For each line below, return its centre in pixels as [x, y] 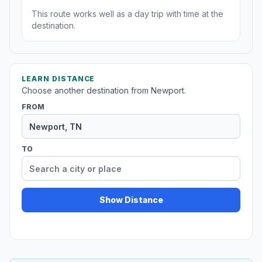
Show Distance [131, 200]
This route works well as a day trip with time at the [127, 14]
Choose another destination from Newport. [104, 91]
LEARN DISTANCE [58, 79]
